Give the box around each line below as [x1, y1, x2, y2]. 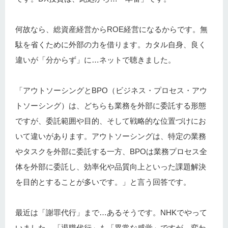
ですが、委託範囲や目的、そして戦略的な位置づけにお [15, 117, 206, 126]
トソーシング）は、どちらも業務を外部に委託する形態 [15, 101, 206, 110]
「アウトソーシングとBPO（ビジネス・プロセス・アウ [15, 86, 207, 95]
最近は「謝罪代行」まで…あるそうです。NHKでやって [15, 208, 207, 217]
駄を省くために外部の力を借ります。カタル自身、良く [15, 40, 206, 49]
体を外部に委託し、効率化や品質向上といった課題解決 [15, 162, 206, 172]
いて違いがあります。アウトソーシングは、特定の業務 [15, 132, 206, 141]
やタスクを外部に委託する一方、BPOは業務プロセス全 [15, 147, 207, 156]
